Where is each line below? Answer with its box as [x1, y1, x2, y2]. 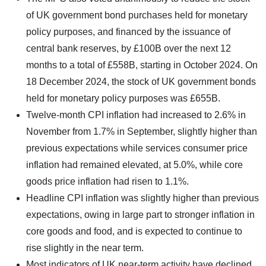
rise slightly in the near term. [26, 242, 144, 253]
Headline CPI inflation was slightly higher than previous [26, 192, 259, 203]
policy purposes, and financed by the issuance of [26, 26, 230, 37]
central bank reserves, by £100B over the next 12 [26, 43, 231, 53]
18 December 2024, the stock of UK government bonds [26, 76, 256, 87]
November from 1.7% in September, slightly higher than [26, 126, 257, 137]
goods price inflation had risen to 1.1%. [26, 176, 189, 186]
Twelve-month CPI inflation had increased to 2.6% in [26, 109, 246, 120]
